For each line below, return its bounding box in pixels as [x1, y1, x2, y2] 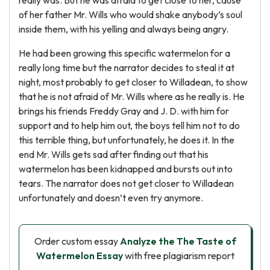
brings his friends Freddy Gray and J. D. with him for [19, 105, 229, 117]
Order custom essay [34, 235, 120, 247]
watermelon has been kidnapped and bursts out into [19, 163, 233, 175]
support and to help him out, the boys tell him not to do [19, 119, 240, 131]
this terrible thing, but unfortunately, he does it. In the [19, 134, 234, 146]
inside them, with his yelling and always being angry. [19, 23, 228, 35]
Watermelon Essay [36, 250, 123, 262]
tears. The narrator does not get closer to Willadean [19, 177, 234, 189]
